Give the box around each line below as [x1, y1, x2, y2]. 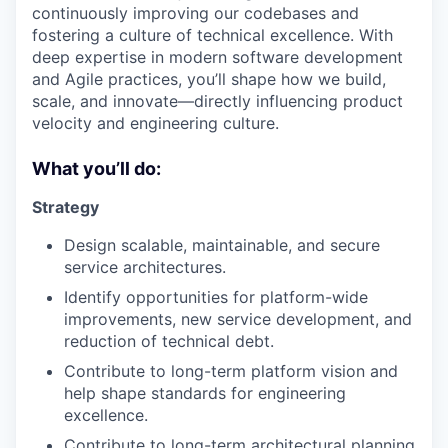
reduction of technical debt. [64, 330, 274, 351]
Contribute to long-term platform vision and [64, 360, 398, 381]
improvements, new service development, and [64, 308, 412, 329]
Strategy [32, 196, 99, 217]
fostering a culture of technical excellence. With [32, 24, 393, 45]
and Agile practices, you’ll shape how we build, [32, 68, 386, 89]
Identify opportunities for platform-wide [64, 286, 368, 307]
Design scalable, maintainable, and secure [64, 234, 380, 255]
